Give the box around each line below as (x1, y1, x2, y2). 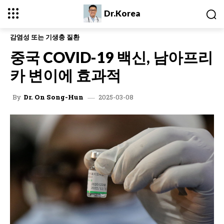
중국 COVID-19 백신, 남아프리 (10, 47, 213, 66)
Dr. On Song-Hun (23, 92, 83, 102)
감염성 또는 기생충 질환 (10, 32, 79, 41)
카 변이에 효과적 (10, 65, 121, 84)
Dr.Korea (103, 8, 140, 18)
